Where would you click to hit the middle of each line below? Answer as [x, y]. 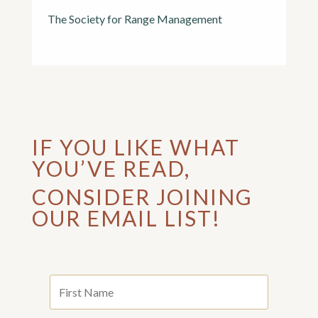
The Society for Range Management [135, 19]
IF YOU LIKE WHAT [136, 147]
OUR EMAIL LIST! [126, 218]
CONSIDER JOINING [142, 197]
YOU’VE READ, [111, 169]
